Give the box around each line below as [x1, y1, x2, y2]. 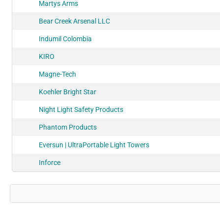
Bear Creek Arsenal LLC [39, 17, 110, 25]
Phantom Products [39, 123, 97, 131]
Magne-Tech [39, 70, 76, 78]
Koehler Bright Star [39, 87, 96, 96]
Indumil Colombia [39, 34, 92, 43]
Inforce [39, 158, 60, 166]
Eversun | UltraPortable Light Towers [39, 140, 149, 149]
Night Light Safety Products [39, 105, 123, 113]
